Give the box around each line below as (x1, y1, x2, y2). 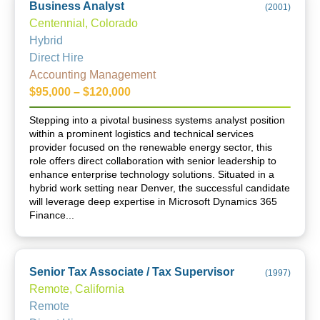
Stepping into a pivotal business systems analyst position (29, 114, 285, 126)
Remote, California (29, 283, 124, 295)
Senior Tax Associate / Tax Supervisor (29, 266, 234, 278)
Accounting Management (29, 69, 156, 81)
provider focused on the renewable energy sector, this (29, 141, 272, 153)
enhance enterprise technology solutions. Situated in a (29, 169, 274, 180)
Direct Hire (29, 51, 84, 64)
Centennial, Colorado (29, 17, 138, 29)
